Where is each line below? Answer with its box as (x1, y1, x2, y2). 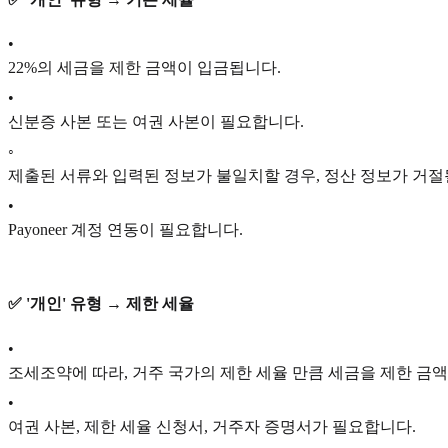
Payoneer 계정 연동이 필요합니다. (8, 221, 243, 239)
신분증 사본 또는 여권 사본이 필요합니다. (8, 113, 304, 131)
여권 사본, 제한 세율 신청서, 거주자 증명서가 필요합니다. (8, 418, 416, 436)
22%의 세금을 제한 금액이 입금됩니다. (8, 59, 281, 77)
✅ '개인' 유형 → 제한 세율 (8, 295, 194, 313)
